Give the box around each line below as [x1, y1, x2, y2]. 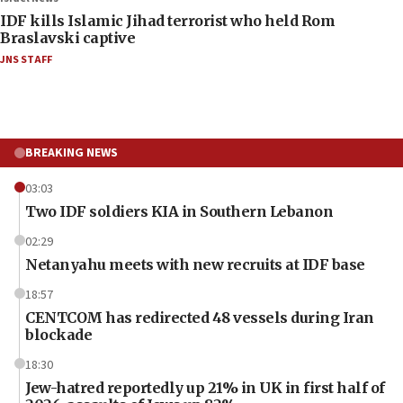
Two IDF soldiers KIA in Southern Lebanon [25, 202, 333, 221]
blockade [25, 326, 92, 345]
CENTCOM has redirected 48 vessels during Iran [25, 309, 374, 327]
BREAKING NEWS [25, 144, 118, 163]
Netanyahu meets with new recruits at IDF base [25, 255, 365, 274]
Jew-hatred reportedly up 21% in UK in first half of [25, 379, 385, 398]
